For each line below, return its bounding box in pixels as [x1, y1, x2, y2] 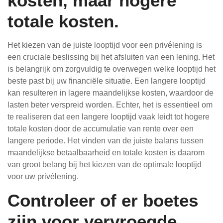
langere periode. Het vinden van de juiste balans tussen [7, 136, 204, 145]
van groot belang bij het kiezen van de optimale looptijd [7, 160, 202, 169]
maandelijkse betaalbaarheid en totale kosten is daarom [7, 148, 205, 157]
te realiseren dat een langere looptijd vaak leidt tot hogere [7, 112, 210, 121]
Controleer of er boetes [7, 191, 198, 210]
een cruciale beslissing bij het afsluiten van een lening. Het [7, 53, 215, 61]
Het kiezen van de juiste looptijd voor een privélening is [7, 41, 202, 49]
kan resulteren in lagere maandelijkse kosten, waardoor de [7, 89, 214, 97]
